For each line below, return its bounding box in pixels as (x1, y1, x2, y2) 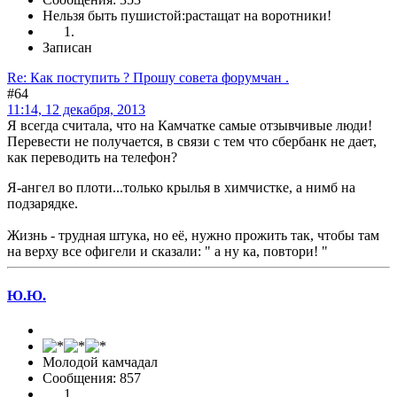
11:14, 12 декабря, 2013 (7, 102, 145, 118)
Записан (43, 40, 92, 56)
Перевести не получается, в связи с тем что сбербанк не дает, (7, 134, 377, 150)
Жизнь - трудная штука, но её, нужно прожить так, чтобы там (7, 228, 379, 244)
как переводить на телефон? (7, 150, 177, 166)
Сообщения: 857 (43, 370, 141, 385)
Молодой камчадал (43, 354, 158, 370)
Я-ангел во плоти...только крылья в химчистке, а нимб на (7, 180, 355, 196)
